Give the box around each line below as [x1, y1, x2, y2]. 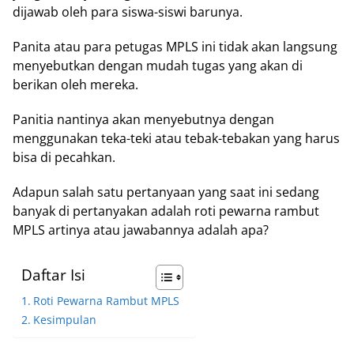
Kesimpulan [32, 311, 96, 327]
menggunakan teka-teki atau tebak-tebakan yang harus [13, 129, 340, 147]
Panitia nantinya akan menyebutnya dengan [13, 110, 274, 128]
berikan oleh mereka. [13, 75, 138, 93]
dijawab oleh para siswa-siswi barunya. [13, 2, 243, 21]
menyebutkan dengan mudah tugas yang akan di [13, 56, 303, 74]
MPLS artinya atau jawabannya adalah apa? [13, 220, 269, 239]
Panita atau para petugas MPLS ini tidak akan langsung [13, 37, 337, 55]
